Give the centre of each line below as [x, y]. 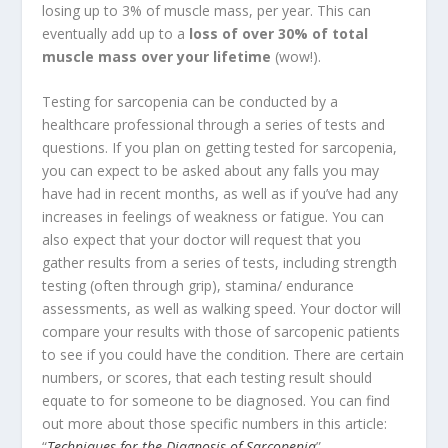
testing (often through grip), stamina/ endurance [198, 286]
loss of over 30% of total [279, 33]
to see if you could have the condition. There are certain [223, 355]
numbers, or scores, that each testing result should [207, 378]
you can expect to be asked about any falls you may [211, 171]
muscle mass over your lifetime [157, 56]
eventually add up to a [116, 33]
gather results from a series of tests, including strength [220, 263]
